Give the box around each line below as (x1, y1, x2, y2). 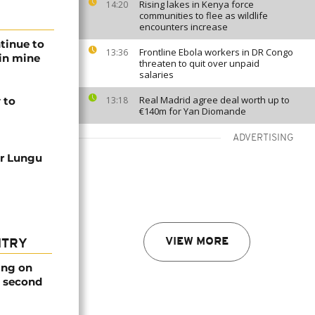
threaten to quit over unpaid (139, 57, 259, 70)
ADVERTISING (233, 133, 294, 143)
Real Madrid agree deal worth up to (139, 94, 290, 106)
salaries (139, 68, 174, 81)
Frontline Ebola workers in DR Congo (139, 46, 293, 58)
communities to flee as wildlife (139, 9, 268, 22)
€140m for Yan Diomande (139, 105, 246, 117)
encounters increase (139, 20, 228, 33)
